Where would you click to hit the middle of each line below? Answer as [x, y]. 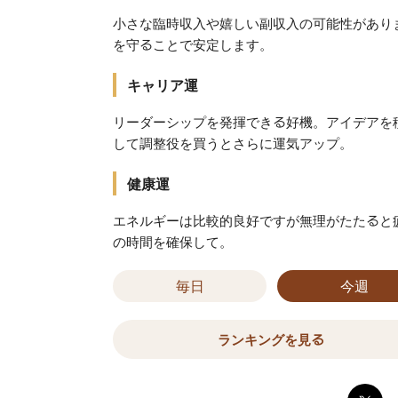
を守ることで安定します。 [193, 44]
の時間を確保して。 [173, 242]
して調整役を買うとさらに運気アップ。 [233, 143]
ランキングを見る [271, 339]
